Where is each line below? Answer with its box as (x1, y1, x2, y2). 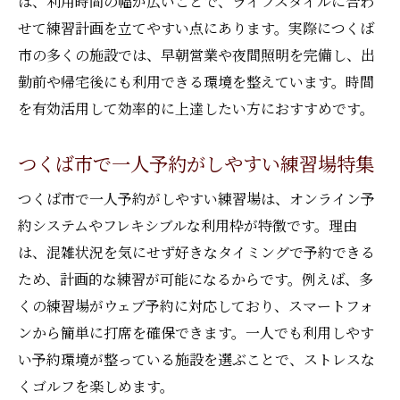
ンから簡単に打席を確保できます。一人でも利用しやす (18, 322, 374, 343)
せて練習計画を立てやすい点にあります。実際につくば (18, 18, 374, 38)
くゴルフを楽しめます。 (18, 376, 174, 396)
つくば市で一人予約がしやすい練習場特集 (18, 149, 374, 177)
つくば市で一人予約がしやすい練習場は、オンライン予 (18, 188, 375, 209)
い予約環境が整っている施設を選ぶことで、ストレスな (18, 349, 375, 370)
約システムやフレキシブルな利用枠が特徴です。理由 (18, 215, 357, 236)
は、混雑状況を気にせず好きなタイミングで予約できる (18, 242, 375, 262)
